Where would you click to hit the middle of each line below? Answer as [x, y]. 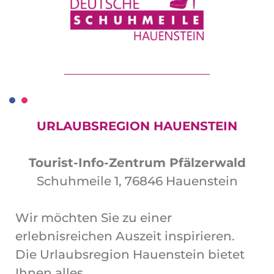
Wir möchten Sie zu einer [94, 218]
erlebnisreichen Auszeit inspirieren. [125, 236]
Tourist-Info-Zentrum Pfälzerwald [137, 163]
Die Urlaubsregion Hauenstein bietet [130, 254]
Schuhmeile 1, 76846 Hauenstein [137, 181]
